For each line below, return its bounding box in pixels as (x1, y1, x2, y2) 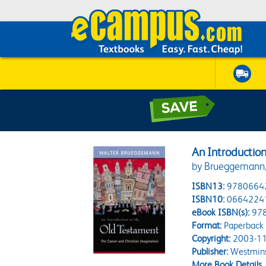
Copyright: (192, 233, 231, 244)
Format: (192, 220, 222, 231)
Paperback (221, 220, 264, 231)
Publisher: (192, 246, 229, 257)
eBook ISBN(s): (192, 207, 250, 218)
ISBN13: (192, 180, 225, 192)
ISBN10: (192, 194, 225, 205)
